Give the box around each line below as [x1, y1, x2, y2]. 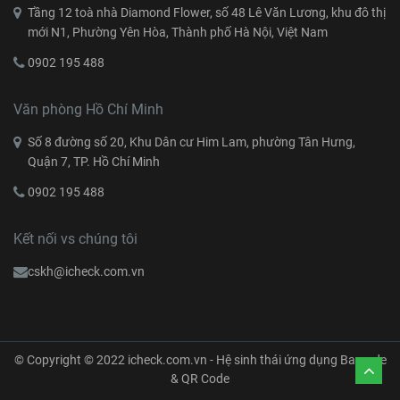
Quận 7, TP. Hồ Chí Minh [28, 154, 160, 169]
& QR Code [171, 371, 229, 386]
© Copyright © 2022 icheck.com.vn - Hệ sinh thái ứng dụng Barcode [13, 352, 387, 367]
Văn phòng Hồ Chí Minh [13, 100, 163, 118]
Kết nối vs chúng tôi [13, 229, 137, 247]
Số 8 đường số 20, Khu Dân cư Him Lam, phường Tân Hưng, [28, 134, 355, 149]
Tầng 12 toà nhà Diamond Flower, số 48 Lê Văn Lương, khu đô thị [28, 4, 386, 20]
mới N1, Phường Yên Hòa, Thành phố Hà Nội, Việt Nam [28, 24, 328, 39]
